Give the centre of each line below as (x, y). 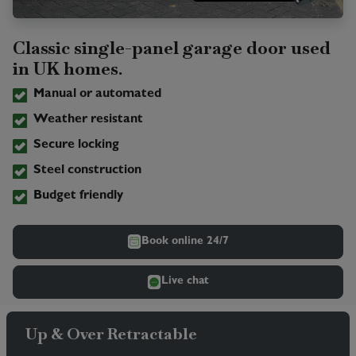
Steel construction (87, 171)
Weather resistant (88, 120)
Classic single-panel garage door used (172, 48)
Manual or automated (97, 95)
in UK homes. (68, 69)
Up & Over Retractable (111, 333)
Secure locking (76, 146)
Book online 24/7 (185, 241)
